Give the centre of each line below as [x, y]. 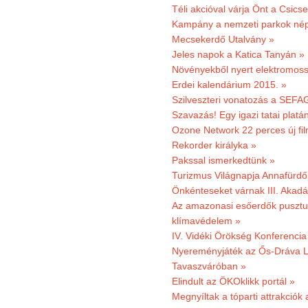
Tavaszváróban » [209, 266]
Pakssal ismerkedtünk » [223, 160]
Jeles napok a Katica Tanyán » [238, 54]
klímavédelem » [206, 221]
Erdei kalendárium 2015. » [229, 85]
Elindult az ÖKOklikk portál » [233, 281]
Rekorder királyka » [214, 145]
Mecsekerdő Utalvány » [223, 39]
